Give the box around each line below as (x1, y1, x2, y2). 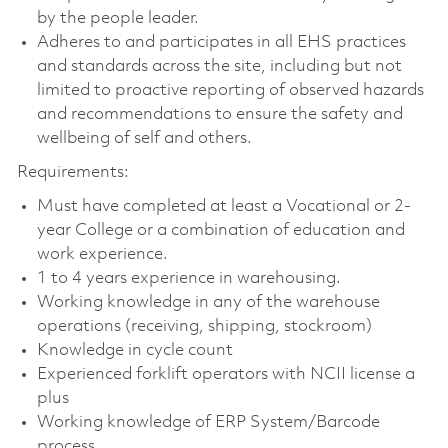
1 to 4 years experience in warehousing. (36, 269, 341, 287)
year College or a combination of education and (36, 221, 405, 239)
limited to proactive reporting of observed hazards (36, 81, 424, 99)
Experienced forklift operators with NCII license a (36, 365, 415, 383)
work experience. (36, 245, 168, 263)
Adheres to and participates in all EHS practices (36, 33, 406, 51)
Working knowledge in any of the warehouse (36, 293, 380, 311)
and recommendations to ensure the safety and (36, 105, 403, 123)
